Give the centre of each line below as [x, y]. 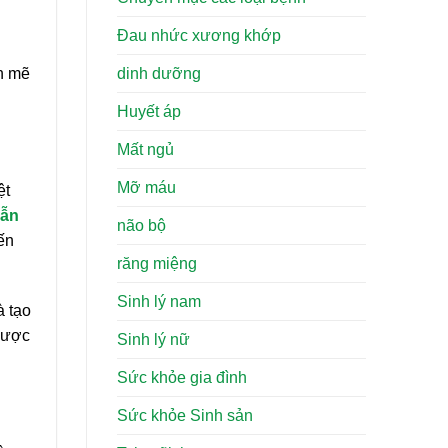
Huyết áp [149, 112]
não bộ [141, 226]
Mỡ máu [146, 188]
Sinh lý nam [159, 302]
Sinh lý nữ [153, 340]
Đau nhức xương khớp [199, 36]
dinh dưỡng [159, 74]
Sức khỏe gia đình [182, 378]
